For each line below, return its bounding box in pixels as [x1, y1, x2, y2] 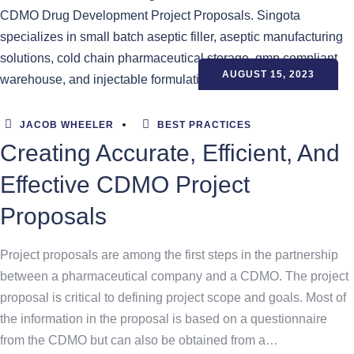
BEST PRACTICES [157, 119, 251, 130]
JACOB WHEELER [17, 119, 114, 130]
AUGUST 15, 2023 [222, 69, 314, 80]
